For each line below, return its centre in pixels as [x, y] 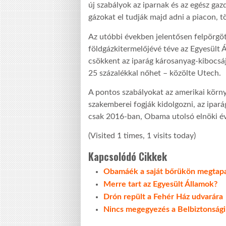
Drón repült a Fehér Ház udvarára [163, 197]
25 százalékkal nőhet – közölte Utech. [155, 73]
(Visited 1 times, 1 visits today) [142, 136]
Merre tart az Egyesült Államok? [160, 184]
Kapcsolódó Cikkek [128, 157]
